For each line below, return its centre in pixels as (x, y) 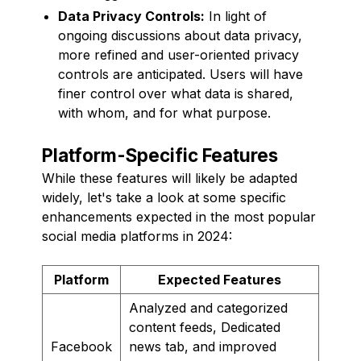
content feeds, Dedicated (205, 327)
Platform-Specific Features (160, 155)
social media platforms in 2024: (137, 236)
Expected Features (220, 279)
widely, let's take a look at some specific (164, 197)
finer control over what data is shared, (176, 93)
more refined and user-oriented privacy (178, 54)
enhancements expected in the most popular (179, 216)
